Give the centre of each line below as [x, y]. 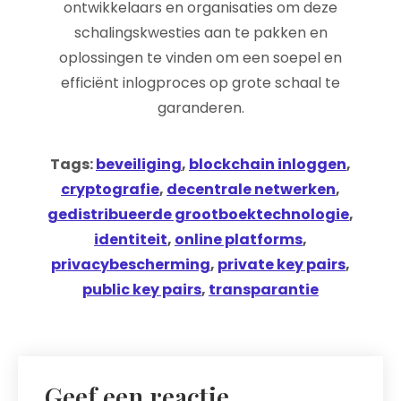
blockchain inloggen [268, 164]
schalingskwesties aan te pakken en [200, 33]
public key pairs [142, 290]
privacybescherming [131, 264]
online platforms [239, 239]
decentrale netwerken [251, 189]
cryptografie [110, 189]
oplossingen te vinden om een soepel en [200, 58]
